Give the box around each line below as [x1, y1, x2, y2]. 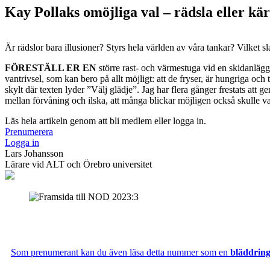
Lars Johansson [5, 148, 63, 159]
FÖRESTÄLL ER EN [5, 62, 99, 73]
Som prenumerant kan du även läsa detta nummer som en [11, 246, 230, 257]
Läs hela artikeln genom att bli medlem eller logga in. [5, 115, 206, 126]
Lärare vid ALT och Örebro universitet [5, 159, 152, 169]
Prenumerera [5, 126, 53, 137]
